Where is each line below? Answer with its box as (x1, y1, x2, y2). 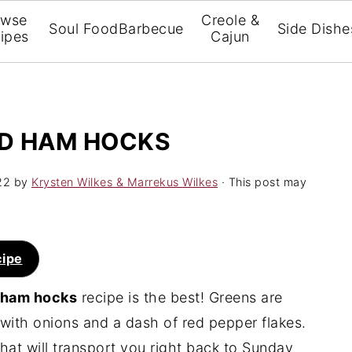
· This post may (218, 175, 306, 189)
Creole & (201, 12, 260, 28)
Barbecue (118, 20, 184, 37)
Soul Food (49, 20, 119, 37)
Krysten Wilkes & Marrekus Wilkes (31, 175, 218, 189)
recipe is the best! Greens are (77, 289, 283, 306)
